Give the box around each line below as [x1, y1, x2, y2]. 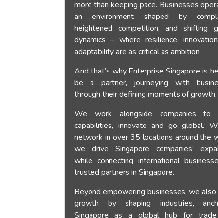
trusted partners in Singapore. [74, 166, 174, 178]
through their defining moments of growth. [74, 89, 217, 100]
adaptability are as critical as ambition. [74, 46, 201, 57]
